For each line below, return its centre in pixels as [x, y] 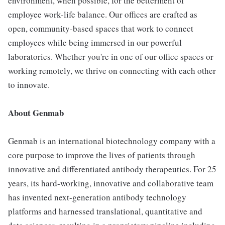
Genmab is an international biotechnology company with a [112, 141]
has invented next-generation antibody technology [97, 197]
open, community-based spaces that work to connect [101, 28]
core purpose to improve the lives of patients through [102, 155]
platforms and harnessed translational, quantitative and [105, 211]
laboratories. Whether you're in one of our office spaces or [111, 57]
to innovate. [29, 85]
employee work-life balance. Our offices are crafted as [103, 14]
